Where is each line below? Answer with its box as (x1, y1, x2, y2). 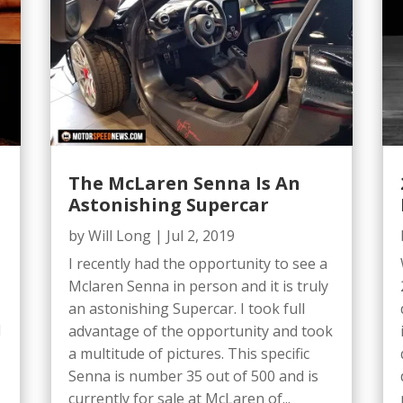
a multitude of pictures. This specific (67, 343, 309, 363)
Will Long (87, 225, 151, 246)
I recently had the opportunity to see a (67, 253, 327, 273)
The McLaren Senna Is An (67, 170, 300, 195)
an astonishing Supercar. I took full (67, 298, 305, 318)
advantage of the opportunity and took (67, 320, 333, 341)
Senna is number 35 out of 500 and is (67, 365, 318, 386)
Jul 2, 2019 (166, 225, 235, 246)
